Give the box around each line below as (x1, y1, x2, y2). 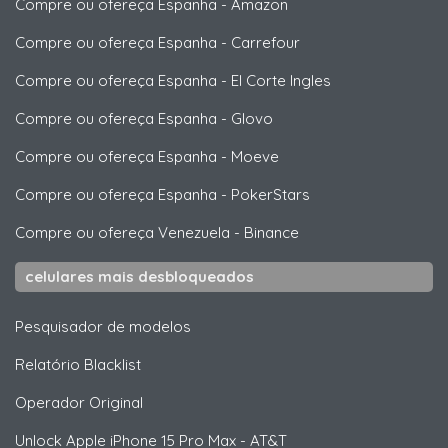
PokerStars (231, 184, 310, 204)
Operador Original (15, 392, 143, 412)
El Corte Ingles (231, 70, 331, 90)
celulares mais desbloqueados (25, 266, 254, 286)
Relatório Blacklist (15, 354, 141, 374)
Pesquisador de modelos (15, 316, 191, 336)
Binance (244, 222, 299, 242)
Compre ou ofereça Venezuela (15, 222, 230, 242)
